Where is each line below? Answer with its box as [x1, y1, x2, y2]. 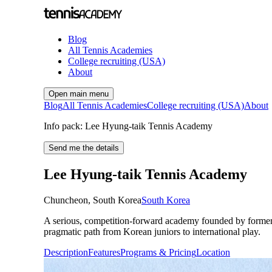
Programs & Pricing [120, 246, 196, 257]
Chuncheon [44, 194, 88, 205]
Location [196, 246, 230, 257]
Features [88, 246, 120, 257]
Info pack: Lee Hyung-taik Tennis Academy [44, 121, 212, 131]
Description [44, 246, 88, 257]
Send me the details [49, 143, 119, 152]
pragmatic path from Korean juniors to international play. [44, 226, 260, 237]
